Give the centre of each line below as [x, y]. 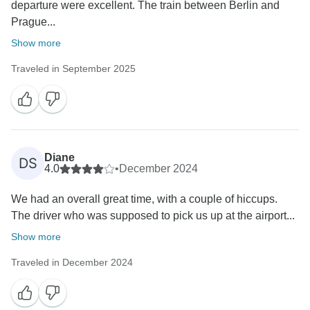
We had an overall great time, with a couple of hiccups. [144, 199]
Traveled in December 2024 [72, 263]
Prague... [33, 22]
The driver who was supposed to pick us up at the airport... [153, 216]
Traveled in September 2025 [73, 69]
